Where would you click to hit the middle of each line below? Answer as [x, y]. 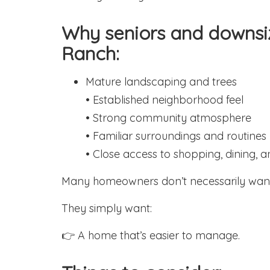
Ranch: [90, 53]
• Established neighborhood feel [165, 100]
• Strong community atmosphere [168, 118]
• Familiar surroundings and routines [176, 136]
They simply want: [107, 208]
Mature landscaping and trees [161, 82]
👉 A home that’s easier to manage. [151, 235]
